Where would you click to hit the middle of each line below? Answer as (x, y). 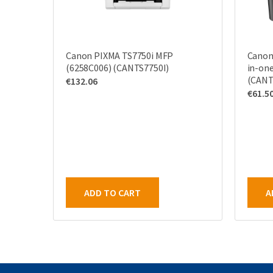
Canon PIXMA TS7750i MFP (120, 55)
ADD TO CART (112, 193)
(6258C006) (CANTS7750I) (118, 68)
